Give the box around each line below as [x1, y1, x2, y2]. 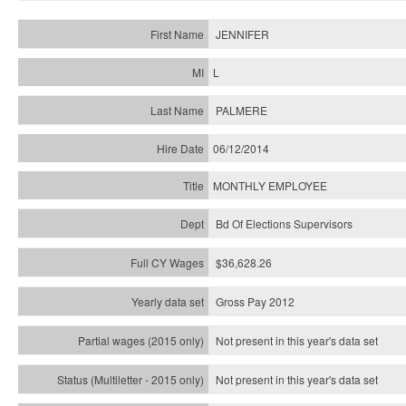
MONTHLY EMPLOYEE [213, 178, 327, 193]
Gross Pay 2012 [216, 294, 295, 309]
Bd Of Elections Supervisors [216, 216, 353, 231]
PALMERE [216, 102, 267, 118]
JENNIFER [216, 26, 269, 42]
